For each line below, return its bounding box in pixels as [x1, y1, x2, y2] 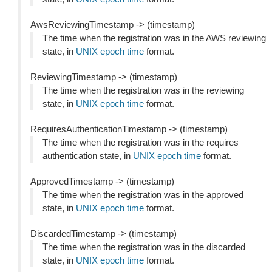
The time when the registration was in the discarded [42, 242, 245, 252]
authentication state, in [42, 151, 133, 161]
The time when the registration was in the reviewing [42, 85, 244, 95]
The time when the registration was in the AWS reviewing [42, 33, 266, 43]
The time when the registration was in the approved [42, 189, 243, 200]
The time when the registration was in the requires [42, 137, 239, 148]
